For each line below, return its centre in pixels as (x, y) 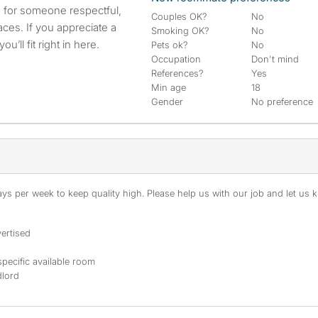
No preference (283, 102)
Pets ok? (170, 45)
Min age (169, 87)
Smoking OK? (180, 31)
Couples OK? (179, 16)
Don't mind (275, 59)
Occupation (176, 59)
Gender (167, 102)
